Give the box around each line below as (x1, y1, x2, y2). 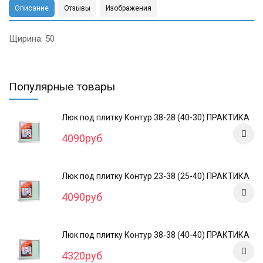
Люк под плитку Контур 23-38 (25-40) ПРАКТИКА (62, 171, 249, 181)
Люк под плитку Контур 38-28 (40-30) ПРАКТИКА (62, 113, 249, 122)
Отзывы (64, 4, 90, 12)
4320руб (62, 249, 102, 262)
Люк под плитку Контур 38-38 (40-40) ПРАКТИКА (62, 230, 249, 240)
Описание (15, 4, 49, 12)
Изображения (106, 4, 151, 12)
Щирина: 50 (9, 33, 55, 44)
